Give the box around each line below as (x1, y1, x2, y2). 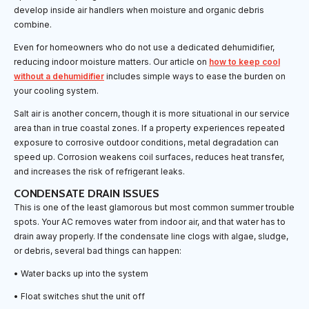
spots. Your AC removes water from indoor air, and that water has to (14, 217, 286, 228)
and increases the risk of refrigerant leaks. (14, 166, 185, 177)
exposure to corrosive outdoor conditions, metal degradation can (14, 137, 279, 148)
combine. (14, 19, 52, 30)
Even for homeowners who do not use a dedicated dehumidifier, (14, 42, 275, 53)
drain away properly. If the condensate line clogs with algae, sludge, (14, 231, 288, 242)
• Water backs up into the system (14, 268, 148, 279)
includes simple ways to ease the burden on (104, 71, 286, 82)
